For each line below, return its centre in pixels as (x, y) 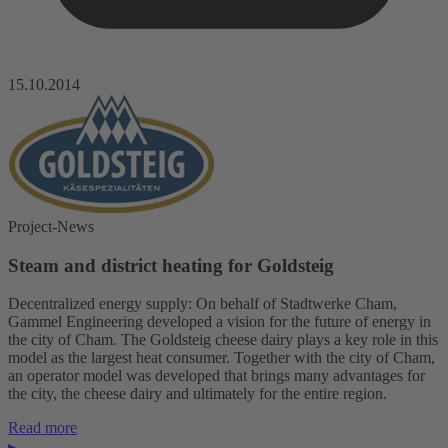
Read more (42, 428)
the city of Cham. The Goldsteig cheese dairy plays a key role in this (223, 340)
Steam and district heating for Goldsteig (171, 265)
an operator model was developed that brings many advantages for (216, 376)
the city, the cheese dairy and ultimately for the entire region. (197, 394)
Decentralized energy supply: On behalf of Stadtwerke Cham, (202, 304)
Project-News (51, 226)
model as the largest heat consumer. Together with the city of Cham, (221, 358)
